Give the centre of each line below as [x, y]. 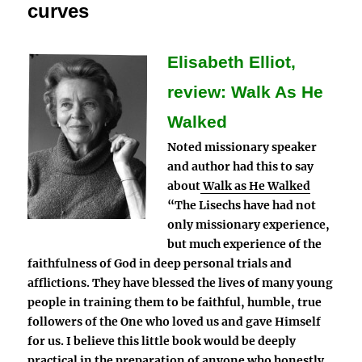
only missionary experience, [248, 225]
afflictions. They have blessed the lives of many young [181, 283]
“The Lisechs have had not [241, 206]
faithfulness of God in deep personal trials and [160, 264]
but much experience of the [244, 244]
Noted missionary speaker [242, 147]
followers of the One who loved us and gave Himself [175, 322]
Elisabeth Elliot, [231, 63]
